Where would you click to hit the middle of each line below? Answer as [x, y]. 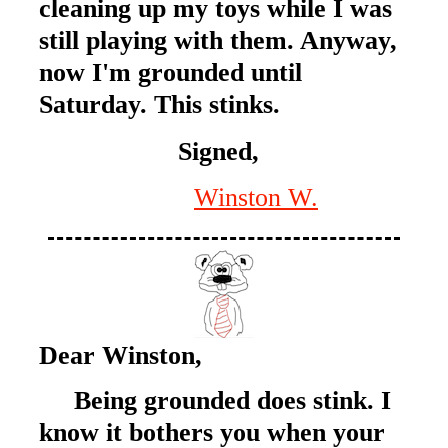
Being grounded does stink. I [215, 400]
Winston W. [256, 196]
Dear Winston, [121, 354]
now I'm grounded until [171, 72]
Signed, [219, 151]
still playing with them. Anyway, [218, 40]
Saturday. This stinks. [160, 104]
